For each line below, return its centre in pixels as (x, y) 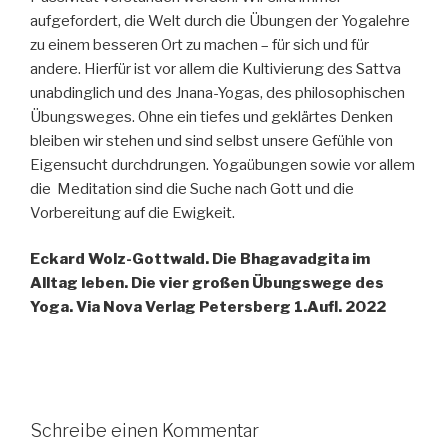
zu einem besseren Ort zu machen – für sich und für (199, 44)
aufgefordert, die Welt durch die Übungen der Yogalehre (220, 20)
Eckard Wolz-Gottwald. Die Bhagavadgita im (200, 259)
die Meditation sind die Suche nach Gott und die (192, 188)
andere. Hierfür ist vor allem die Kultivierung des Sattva (215, 68)
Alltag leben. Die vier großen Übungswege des (207, 283)
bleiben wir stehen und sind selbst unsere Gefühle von (211, 140)
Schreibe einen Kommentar (144, 431)
